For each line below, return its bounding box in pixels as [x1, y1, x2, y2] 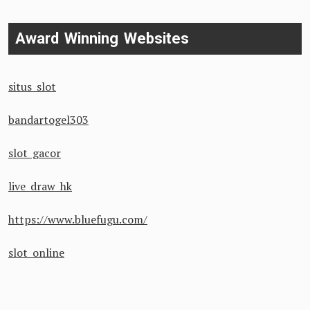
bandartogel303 [8, 112, 89, 127]
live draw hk [8, 179, 72, 194]
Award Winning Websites [15, 30, 189, 47]
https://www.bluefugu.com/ [8, 212, 147, 227]
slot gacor [8, 145, 61, 161]
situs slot [8, 79, 56, 94]
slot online [8, 245, 64, 260]
